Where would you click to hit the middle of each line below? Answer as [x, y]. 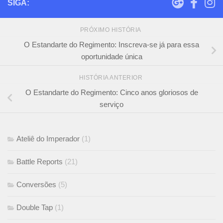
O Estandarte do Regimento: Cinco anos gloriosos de [111, 92]
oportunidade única [111, 56]
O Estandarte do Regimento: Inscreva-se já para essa [111, 44]
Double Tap [35, 208]
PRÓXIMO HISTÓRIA [111, 30]
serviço [111, 104]
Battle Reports [40, 162]
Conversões [36, 185]
